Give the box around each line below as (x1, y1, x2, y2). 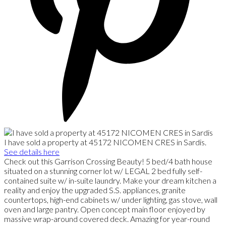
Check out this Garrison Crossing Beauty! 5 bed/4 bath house (4, 156, 212, 166)
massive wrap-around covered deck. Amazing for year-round (4, 214, 210, 224)
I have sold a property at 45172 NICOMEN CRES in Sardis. (4, 137, 206, 147)
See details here (4, 147, 60, 157)
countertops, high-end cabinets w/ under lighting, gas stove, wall (4, 195, 217, 205)
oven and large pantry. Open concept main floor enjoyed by (4, 204, 205, 214)
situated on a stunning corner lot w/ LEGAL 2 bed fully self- (4, 166, 202, 176)
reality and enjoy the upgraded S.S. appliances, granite (4, 185, 186, 195)
